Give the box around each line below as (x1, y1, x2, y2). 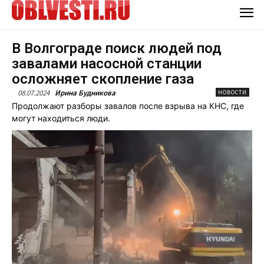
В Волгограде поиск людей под (12, 39, 222, 57)
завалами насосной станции (12, 55, 202, 72)
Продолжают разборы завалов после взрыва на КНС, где (12, 100, 244, 111)
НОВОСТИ (218, 88, 247, 96)
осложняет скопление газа (12, 70, 194, 87)
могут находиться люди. (12, 113, 110, 123)
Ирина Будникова (55, 87, 115, 98)
